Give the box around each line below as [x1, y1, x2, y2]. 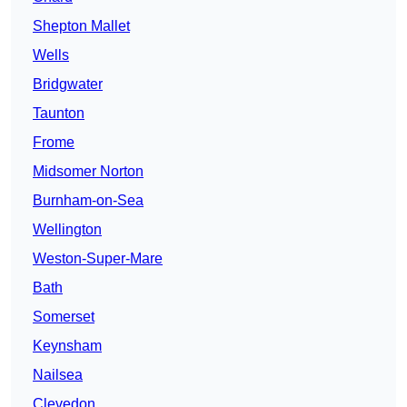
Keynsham [33, 338, 102, 354]
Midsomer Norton [33, 164, 144, 180]
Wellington [33, 222, 102, 238]
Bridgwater [33, 76, 103, 93]
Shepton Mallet [33, 18, 130, 35]
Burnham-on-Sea [33, 193, 144, 209]
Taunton [33, 105, 84, 122]
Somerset [33, 309, 94, 325]
